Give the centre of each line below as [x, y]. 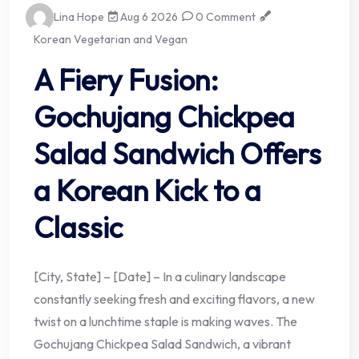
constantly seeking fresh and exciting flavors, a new [174, 298]
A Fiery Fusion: [126, 79]
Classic [78, 227]
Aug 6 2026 [148, 16]
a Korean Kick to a [147, 190]
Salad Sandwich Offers [177, 153]
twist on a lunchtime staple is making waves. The [165, 321]
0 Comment [225, 16]
